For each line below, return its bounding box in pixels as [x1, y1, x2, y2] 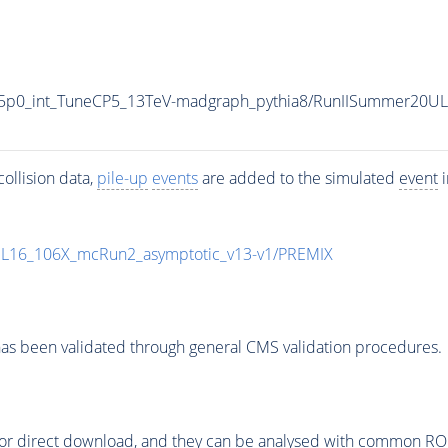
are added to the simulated [197, 166, 399, 189]
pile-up [96, 166, 148, 189]
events [151, 166, 198, 189]
